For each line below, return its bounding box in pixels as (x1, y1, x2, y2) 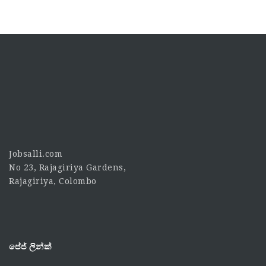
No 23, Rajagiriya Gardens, (9, 162, 126, 172)
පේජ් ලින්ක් (9, 240, 52, 252)
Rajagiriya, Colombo (9, 176, 97, 186)
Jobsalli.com (9, 148, 62, 159)
